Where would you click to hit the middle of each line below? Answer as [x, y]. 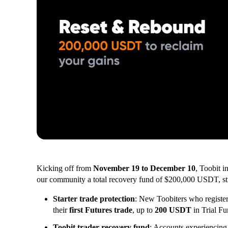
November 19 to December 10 [144, 168]
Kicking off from [65, 168]
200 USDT [173, 210]
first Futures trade [101, 210]
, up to [144, 210]
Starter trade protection [94, 199]
